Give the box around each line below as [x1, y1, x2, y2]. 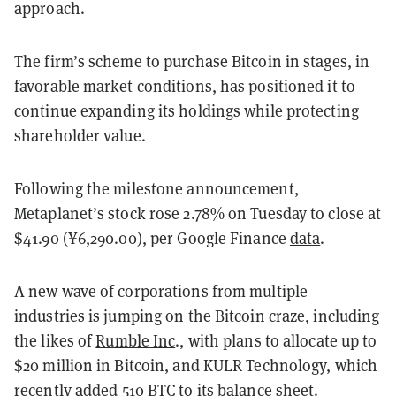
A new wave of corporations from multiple [14, 280, 308, 301]
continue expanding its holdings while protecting [14, 100, 359, 121]
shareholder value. [14, 125, 146, 146]
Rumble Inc [95, 330, 176, 351]
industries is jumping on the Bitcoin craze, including [14, 305, 380, 326]
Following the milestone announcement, [14, 178, 299, 199]
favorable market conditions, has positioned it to [14, 75, 355, 96]
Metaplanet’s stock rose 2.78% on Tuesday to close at [14, 202, 382, 224]
